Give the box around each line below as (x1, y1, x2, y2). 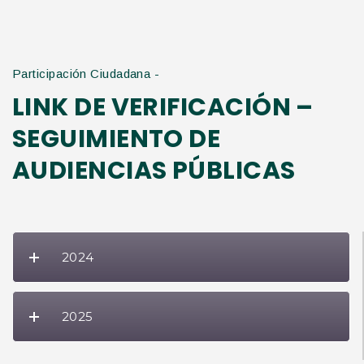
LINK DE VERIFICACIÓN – (12, 90, 314, 124)
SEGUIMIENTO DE (12, 122, 221, 156)
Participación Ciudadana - (12, 67, 160, 80)
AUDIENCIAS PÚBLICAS (12, 154, 296, 188)
